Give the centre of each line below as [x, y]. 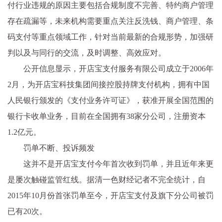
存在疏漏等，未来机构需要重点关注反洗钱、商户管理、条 [111, 21]
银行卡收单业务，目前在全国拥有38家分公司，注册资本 [107, 116]
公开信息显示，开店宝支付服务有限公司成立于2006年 [118, 68]
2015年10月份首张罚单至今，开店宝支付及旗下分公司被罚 [111, 195]
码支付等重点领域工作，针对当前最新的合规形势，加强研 [111, 37]
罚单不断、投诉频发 [59, 148]
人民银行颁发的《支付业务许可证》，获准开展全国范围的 [111, 100]
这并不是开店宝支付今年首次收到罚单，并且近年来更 [118, 164]
